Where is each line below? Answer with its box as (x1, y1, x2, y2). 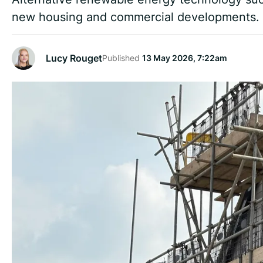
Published (102, 52, 142, 64)
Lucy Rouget (46, 51, 102, 65)
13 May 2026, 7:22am (142, 52, 227, 64)
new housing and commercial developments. (12, 8, 259, 25)
